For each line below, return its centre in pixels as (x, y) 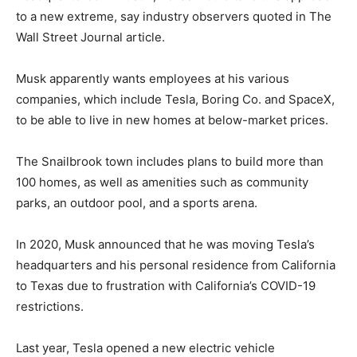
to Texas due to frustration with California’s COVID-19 (166, 285)
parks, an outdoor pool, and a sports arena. (137, 202)
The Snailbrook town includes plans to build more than (170, 161)
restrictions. (50, 306)
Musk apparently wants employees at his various (153, 78)
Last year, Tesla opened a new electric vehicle (145, 347)
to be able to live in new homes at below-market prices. (172, 120)
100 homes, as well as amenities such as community (162, 182)
